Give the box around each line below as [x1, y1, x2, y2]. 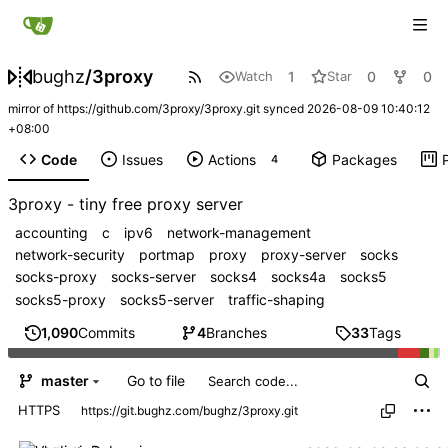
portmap [139, 245, 195, 263]
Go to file [126, 371, 185, 389]
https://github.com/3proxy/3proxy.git [57, 101, 260, 117]
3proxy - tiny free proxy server [8, 194, 243, 215]
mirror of [8, 101, 57, 117]
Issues [121, 150, 163, 168]
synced [260, 101, 307, 117]
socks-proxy [15, 268, 97, 286]
